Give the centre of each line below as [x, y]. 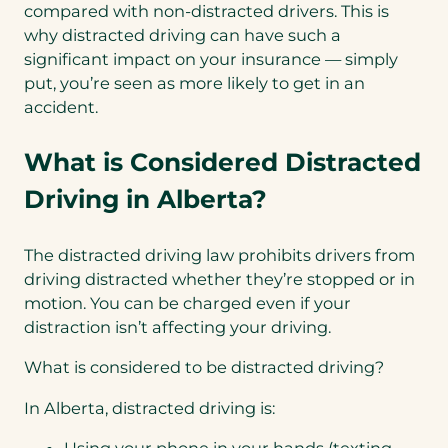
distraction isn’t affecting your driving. [177, 326]
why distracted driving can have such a [182, 35]
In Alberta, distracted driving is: [149, 407]
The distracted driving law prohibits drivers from [219, 254]
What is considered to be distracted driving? [204, 367]
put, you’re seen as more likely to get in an [194, 83]
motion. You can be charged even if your [187, 302]
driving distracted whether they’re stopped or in [219, 278]
